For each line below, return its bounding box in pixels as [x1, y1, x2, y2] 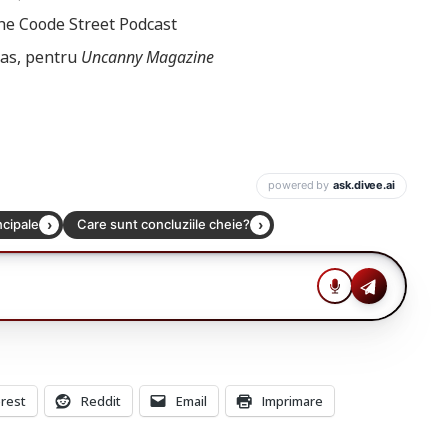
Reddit [81, 391, 121, 410]
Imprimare [262, 391, 323, 410]
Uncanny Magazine [81, 45, 214, 68]
